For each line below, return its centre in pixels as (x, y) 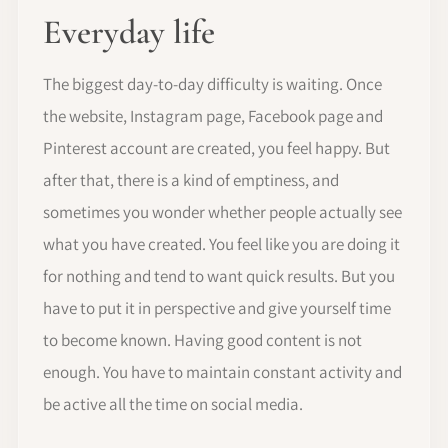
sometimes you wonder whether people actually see (222, 211)
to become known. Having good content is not (202, 339)
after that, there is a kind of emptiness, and (191, 179)
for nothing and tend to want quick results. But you (219, 275)
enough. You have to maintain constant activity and (222, 371)
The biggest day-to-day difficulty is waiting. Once (212, 83)
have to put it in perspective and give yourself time (217, 307)
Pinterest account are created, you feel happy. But (216, 147)
